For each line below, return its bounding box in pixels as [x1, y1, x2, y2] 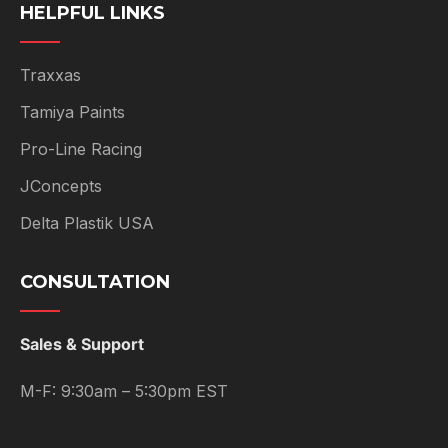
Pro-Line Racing [20, 138, 142, 159]
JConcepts [20, 175, 102, 196]
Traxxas [20, 64, 81, 85]
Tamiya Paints [20, 101, 125, 122]
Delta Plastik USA [20, 212, 154, 233]
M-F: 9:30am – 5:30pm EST [20, 380, 228, 401]
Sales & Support [20, 333, 144, 354]
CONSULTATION [20, 270, 170, 293]
